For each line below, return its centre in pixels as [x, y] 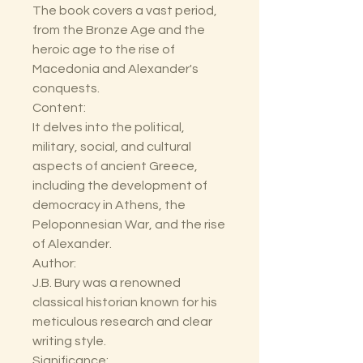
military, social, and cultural [112, 147]
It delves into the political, [109, 128]
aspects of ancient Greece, [115, 167]
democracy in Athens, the [109, 205]
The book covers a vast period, [125, 11]
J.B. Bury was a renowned [107, 283]
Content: [59, 108]
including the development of [120, 186]
